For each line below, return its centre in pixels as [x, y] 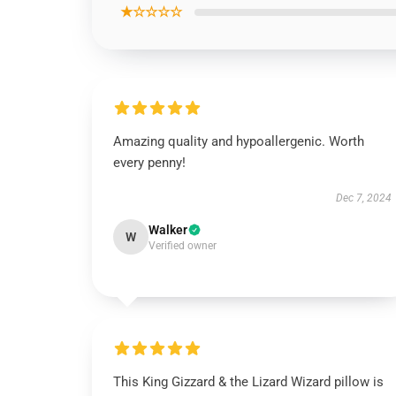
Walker [168, 230]
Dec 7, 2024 [363, 198]
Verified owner [183, 246]
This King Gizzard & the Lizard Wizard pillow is [248, 382]
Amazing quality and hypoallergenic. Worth [239, 141]
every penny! [149, 163]
